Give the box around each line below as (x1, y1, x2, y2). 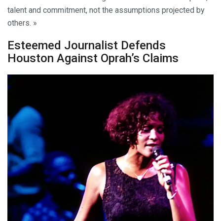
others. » (7, 18, 37, 28)
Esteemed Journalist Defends (7, 38, 166, 53)
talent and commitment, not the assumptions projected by (7, 5, 205, 15)
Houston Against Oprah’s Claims (7, 51, 179, 66)
